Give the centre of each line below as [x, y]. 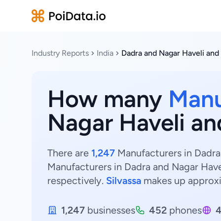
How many [108, 99]
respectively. [77, 181]
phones [184, 210]
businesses [110, 210]
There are [69, 153]
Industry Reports [60, 53]
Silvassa [124, 181]
